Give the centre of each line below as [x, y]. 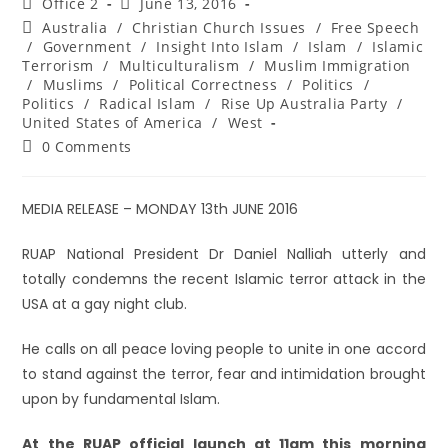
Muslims [73, 84]
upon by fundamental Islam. [121, 399]
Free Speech [375, 27]
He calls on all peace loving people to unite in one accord [224, 349]
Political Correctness [203, 84]
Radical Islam [147, 103]
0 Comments [87, 146]
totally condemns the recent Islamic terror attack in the [224, 279]
